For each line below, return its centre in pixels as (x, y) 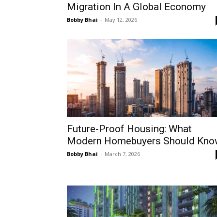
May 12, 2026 (121, 19)
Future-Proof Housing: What (129, 129)
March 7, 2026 (122, 154)
